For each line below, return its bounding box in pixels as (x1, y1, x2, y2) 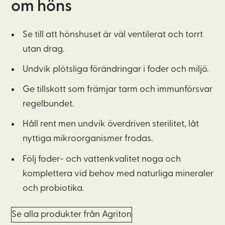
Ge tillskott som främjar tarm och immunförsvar (22, 85, 212, 94)
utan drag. (22, 44, 64, 54)
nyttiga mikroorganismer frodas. (22, 134, 153, 144)
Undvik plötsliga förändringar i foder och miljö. (22, 64, 208, 74)
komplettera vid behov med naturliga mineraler (22, 169, 213, 179)
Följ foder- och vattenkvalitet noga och (22, 154, 181, 164)
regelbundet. (22, 99, 74, 109)
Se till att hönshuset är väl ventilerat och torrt (22, 30, 203, 40)
